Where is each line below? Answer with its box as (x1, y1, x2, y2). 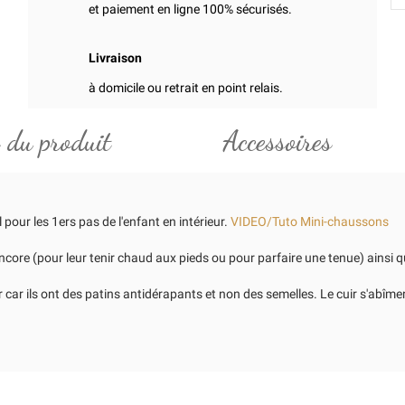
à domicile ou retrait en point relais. (88, 80, 283, 96)
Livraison (88, 51, 142, 66)
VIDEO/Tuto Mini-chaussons (231, 213, 389, 229)
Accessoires (223, 124, 332, 157)
